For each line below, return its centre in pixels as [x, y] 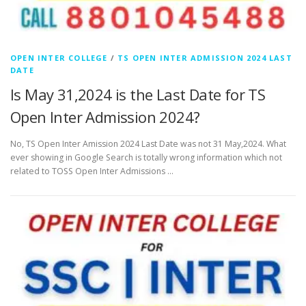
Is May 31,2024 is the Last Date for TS [138, 95]
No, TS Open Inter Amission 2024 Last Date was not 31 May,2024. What [148, 144]
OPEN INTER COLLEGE [59, 58]
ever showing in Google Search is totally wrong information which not [146, 158]
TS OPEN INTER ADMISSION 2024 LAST [205, 58]
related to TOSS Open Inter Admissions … [92, 171]
